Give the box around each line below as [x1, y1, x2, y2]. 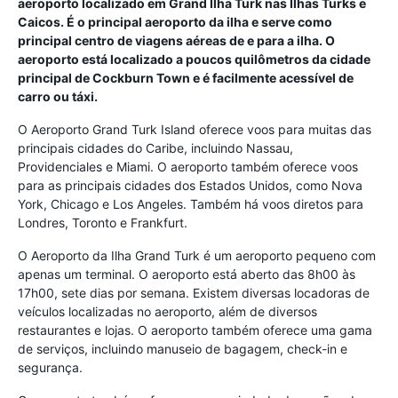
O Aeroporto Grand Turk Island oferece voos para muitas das [18, 121, 371, 137]
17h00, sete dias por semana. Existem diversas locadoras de [18, 284, 370, 300]
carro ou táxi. [18, 88, 98, 104]
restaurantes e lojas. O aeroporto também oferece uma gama [18, 322, 372, 338]
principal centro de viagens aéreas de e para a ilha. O [18, 32, 335, 48]
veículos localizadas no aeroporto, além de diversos [18, 303, 317, 319]
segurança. [18, 359, 83, 375]
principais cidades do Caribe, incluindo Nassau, [18, 139, 293, 155]
